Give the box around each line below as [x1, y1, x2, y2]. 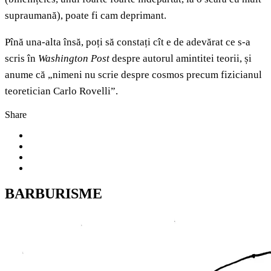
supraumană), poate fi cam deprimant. [5, 10, 166, 22]
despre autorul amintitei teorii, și [109, 53, 252, 65]
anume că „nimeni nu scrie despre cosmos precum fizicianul [5, 69, 262, 81]
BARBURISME [5, 186, 102, 202]
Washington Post [38, 53, 109, 65]
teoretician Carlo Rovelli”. [5, 85, 118, 97]
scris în [5, 53, 38, 65]
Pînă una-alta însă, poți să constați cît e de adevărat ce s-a [5, 36, 250, 48]
